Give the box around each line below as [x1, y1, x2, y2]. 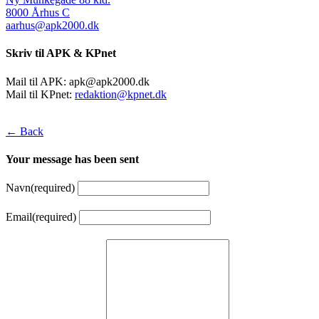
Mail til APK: [6, 75, 69, 88]
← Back [6, 125, 43, 137]
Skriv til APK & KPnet [6, 47, 116, 60]
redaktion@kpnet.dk [75, 88, 167, 100]
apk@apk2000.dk [69, 75, 150, 88]
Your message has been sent [6, 152, 139, 165]
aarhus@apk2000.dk [6, 19, 99, 32]
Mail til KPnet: [6, 88, 75, 100]
